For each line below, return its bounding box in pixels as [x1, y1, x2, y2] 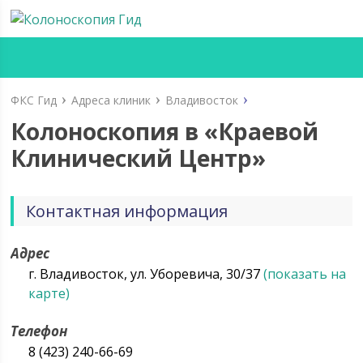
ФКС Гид [11, 92, 58, 108]
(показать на [263, 265, 347, 283]
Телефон [11, 322, 68, 340]
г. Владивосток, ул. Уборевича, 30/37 [28, 265, 264, 283]
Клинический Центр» [11, 143, 267, 173]
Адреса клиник [71, 92, 152, 108]
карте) [28, 284, 70, 302]
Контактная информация [26, 200, 228, 222]
